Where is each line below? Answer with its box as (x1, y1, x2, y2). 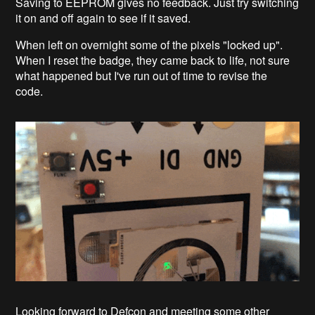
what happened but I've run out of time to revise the (15, 67, 268, 84)
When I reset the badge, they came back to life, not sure (15, 52, 290, 69)
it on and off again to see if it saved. (15, 10, 194, 27)
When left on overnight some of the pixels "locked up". (15, 37, 283, 53)
